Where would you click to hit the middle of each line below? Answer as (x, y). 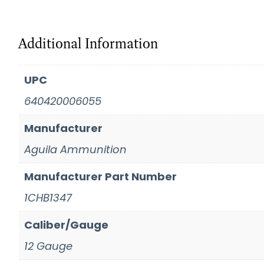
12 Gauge (48, 246)
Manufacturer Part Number (100, 176)
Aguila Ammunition (75, 149)
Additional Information (88, 43)
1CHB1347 (48, 197)
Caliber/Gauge (66, 225)
